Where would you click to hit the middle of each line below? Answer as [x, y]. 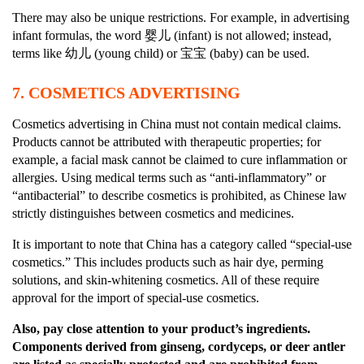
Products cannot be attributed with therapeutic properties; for [167, 141]
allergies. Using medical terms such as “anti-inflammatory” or [169, 177]
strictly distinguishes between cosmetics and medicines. [153, 213]
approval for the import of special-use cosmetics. [136, 297]
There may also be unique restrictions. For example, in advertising [181, 17]
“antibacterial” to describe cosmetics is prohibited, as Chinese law [180, 195]
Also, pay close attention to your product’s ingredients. [161, 328]
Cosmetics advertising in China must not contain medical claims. [177, 123]
